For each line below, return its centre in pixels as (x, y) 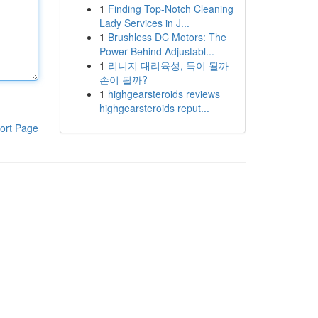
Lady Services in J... (144, 23)
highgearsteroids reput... (154, 108)
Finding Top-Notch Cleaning (170, 9)
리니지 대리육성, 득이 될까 (168, 65)
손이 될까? (123, 79)
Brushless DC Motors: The (167, 37)
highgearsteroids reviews (164, 94)
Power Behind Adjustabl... (157, 51)
